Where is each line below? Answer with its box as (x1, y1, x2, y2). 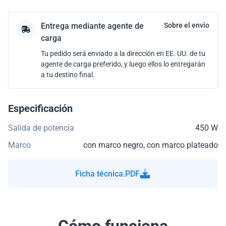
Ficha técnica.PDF (75, 168, 140, 179)
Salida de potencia (8, 123, 74, 133)
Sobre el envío (164, 21, 209, 29)
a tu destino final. (41, 71, 95, 79)
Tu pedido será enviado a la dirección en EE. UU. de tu (41, 49, 205, 58)
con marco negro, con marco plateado (83, 140, 218, 150)
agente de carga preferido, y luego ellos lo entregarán (41, 60, 205, 68)
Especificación (8, 102, 73, 115)
